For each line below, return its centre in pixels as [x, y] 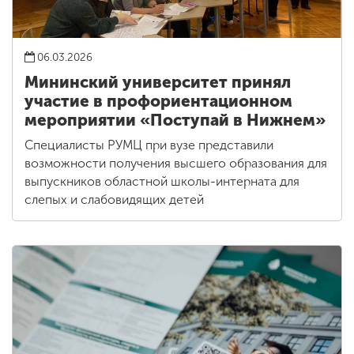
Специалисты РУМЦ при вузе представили [149, 145]
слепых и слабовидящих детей [114, 199]
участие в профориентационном [158, 101]
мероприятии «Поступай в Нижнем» [175, 120]
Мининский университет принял [158, 82]
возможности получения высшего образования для [176, 163]
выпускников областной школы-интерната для [162, 181]
